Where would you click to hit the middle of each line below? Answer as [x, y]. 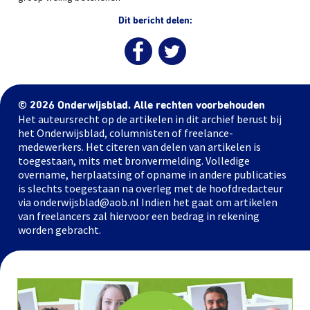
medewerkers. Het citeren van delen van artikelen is [139, 147]
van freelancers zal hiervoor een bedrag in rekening [139, 216]
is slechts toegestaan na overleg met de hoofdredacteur [151, 188]
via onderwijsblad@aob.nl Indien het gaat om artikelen [148, 202]
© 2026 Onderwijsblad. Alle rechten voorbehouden [142, 105]
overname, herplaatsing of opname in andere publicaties [152, 174]
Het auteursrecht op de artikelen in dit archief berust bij [150, 119]
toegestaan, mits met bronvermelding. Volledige [134, 161]
